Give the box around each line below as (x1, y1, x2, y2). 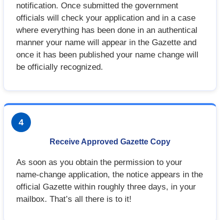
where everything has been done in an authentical (16, 26, 198, 35)
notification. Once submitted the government (16, 1, 179, 11)
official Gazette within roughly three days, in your (16, 182, 196, 192)
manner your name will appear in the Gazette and (16, 38, 197, 48)
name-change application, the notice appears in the (16, 170, 203, 180)
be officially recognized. (16, 62, 104, 72)
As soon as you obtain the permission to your (16, 158, 183, 167)
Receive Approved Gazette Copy (50, 137, 170, 146)
